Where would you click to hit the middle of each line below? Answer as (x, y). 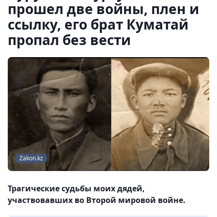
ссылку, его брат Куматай (98, 24)
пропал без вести (69, 40)
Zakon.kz (31, 158)
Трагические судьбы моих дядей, (76, 189)
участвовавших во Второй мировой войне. (97, 200)
